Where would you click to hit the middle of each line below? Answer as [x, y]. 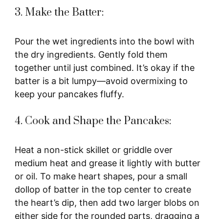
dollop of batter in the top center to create [103, 189]
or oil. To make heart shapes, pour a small [101, 176]
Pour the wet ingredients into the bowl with [105, 41]
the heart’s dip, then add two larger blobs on [107, 202]
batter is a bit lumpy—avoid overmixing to [101, 81]
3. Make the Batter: [59, 12]
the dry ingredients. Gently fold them [91, 54]
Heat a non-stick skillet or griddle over [94, 150]
